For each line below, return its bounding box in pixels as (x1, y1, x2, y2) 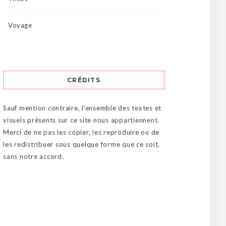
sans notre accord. (3, 152, 64, 160)
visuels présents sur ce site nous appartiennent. (3, 116, 159, 124)
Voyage (8, 21, 32, 29)
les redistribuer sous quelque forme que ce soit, (3, 140, 160, 148)
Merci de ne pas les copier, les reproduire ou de (3, 128, 159, 136)
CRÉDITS (67, 76, 100, 84)
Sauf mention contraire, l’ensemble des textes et (3, 103, 161, 112)
